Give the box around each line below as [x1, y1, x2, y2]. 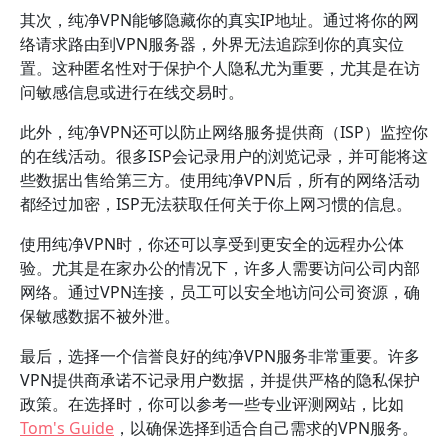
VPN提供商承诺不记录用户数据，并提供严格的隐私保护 [20, 369, 420, 391]
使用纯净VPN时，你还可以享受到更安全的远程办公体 [20, 233, 404, 255]
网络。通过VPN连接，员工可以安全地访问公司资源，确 [20, 281, 420, 303]
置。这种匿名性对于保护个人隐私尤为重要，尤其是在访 [20, 57, 420, 79]
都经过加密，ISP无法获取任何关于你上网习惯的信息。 [20, 193, 412, 215]
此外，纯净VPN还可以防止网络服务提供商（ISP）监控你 [20, 121, 428, 143]
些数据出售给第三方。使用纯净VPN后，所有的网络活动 [20, 169, 420, 191]
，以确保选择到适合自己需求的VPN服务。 [114, 417, 418, 439]
